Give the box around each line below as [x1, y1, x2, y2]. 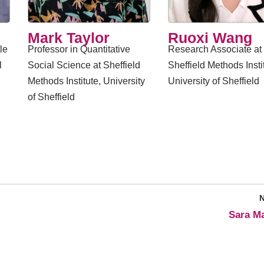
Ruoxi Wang [168, 29, 253, 46]
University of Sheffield [168, 76, 260, 86]
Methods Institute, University [27, 76, 145, 86]
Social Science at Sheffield [27, 60, 140, 70]
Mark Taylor [27, 29, 110, 46]
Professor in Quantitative [27, 44, 130, 54]
